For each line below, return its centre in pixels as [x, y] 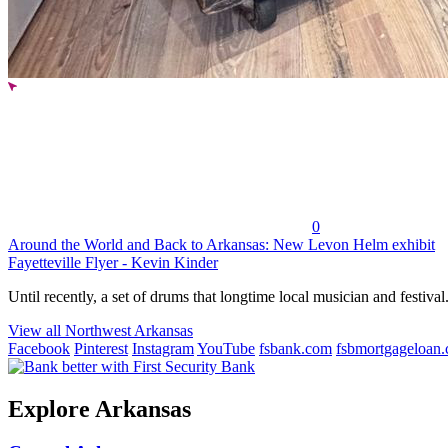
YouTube [226, 348]
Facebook [39, 348]
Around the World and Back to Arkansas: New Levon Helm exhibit [221, 244]
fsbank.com [295, 348]
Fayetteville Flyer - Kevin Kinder [113, 262]
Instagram [163, 348]
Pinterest [101, 348]
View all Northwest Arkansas [100, 330]
